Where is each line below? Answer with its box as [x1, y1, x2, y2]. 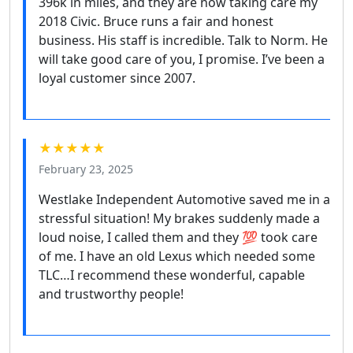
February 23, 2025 [39, 161, 133, 176]
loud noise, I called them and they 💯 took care [39, 228, 318, 246]
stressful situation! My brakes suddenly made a [39, 209, 320, 227]
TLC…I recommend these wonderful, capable [39, 266, 305, 284]
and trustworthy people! [39, 284, 184, 303]
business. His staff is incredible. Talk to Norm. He [39, 31, 328, 49]
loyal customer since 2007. [39, 69, 195, 87]
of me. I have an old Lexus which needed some [39, 247, 315, 265]
